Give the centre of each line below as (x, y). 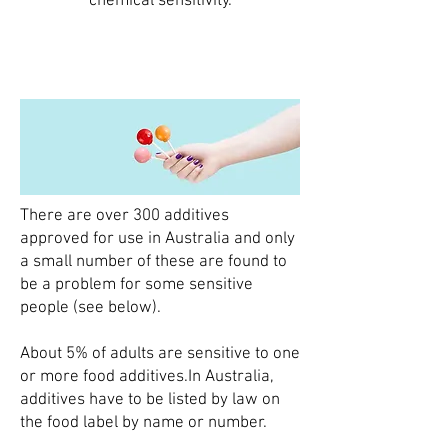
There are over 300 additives (124, 215)
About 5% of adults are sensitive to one (160, 353)
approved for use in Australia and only (157, 238)
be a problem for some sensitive (136, 284)
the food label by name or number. (143, 422)
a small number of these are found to (153, 261)
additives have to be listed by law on (150, 399)
